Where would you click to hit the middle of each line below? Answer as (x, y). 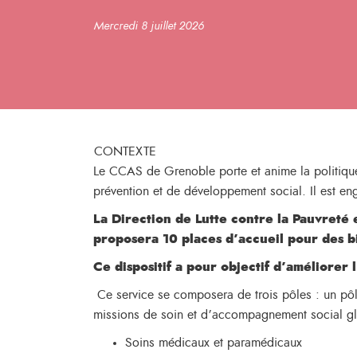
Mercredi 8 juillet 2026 (149, 26)
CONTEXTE (125, 151)
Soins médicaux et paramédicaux (214, 343)
